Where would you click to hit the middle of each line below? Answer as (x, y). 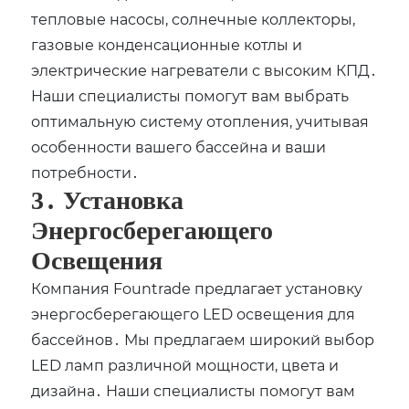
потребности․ (85, 173)
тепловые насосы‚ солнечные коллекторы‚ (194, 19)
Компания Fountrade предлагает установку (197, 288)
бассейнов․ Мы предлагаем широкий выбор (203, 340)
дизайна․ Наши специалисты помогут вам (194, 391)
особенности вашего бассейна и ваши (179, 147)
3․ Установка (108, 201)
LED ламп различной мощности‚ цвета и (185, 365)
